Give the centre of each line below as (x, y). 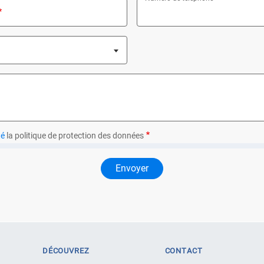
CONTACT (184, 250)
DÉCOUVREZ (66, 250)
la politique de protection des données (74, 136)
